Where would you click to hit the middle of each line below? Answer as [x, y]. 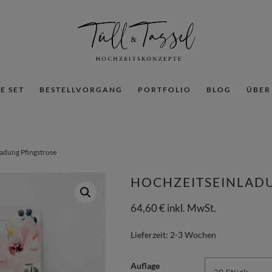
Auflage [145, 266]
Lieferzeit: [150, 235]
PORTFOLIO [164, 90]
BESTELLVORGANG [81, 90]
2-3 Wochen [193, 235]
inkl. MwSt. [191, 208]
